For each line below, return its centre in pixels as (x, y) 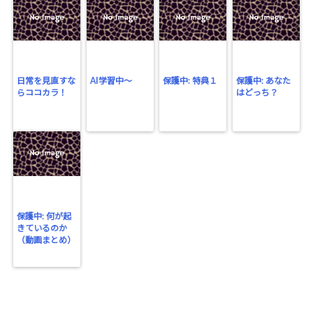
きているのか (42, 228)
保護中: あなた (263, 81)
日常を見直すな (46, 81)
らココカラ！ (42, 93)
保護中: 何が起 (44, 217)
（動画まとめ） (46, 240)
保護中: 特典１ (190, 81)
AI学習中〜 (111, 81)
